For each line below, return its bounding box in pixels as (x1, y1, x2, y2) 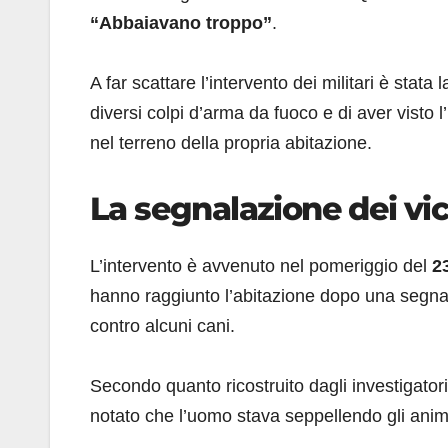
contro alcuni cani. (90, 316, 235, 337)
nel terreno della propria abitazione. (90, 132, 372, 153)
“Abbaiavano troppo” (90, 12, 272, 33)
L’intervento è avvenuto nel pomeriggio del (90, 256, 432, 277)
